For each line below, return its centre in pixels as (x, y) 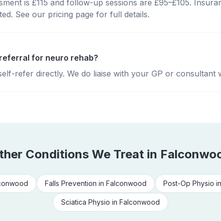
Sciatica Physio (86, 202)
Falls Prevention (71, 183)
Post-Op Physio (189, 183)
